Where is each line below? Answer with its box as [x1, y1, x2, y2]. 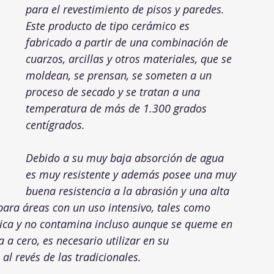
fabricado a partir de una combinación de [26, 35, 231, 50]
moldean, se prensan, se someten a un [26, 68, 215, 83]
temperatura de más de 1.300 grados [26, 101, 210, 116]
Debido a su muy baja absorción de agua [26, 150, 227, 165]
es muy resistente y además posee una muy [26, 167, 239, 182]
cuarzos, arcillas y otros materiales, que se [26, 51, 235, 66]
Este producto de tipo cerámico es [26, 18, 193, 33]
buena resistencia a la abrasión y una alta [26, 183, 232, 198]
